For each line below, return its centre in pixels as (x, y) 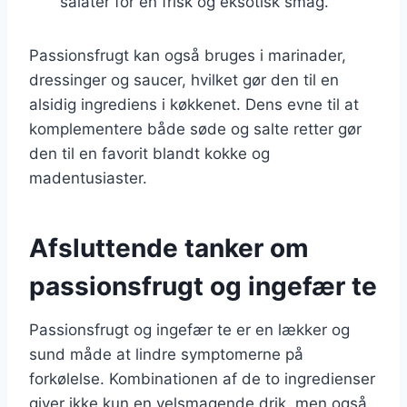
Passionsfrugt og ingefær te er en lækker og (189, 329)
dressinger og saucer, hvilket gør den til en (184, 79)
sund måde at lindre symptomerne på (166, 354)
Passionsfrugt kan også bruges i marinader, (188, 55)
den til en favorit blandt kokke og (149, 153)
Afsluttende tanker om (169, 248)
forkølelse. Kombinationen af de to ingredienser (202, 378)
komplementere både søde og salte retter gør (195, 129)
